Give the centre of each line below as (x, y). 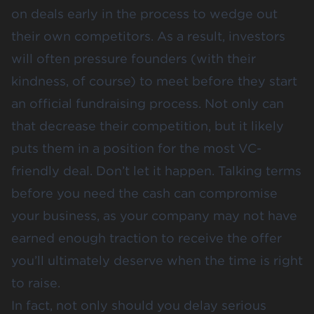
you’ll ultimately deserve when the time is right (157, 260)
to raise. (36, 282)
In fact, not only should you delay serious (139, 305)
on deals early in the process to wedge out (144, 13)
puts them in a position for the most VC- (136, 148)
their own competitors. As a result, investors (148, 36)
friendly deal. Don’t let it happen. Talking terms (156, 170)
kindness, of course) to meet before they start (154, 81)
